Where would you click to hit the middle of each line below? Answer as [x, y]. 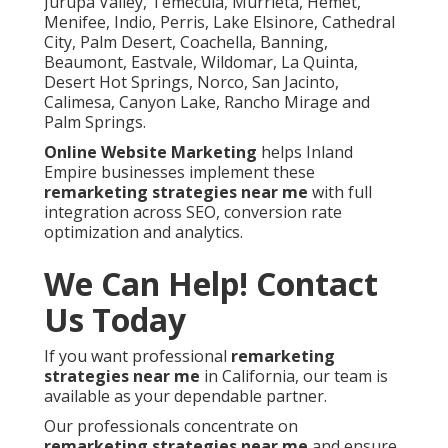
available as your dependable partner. [185, 395]
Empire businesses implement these [179, 171]
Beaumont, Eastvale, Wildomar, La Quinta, [201, 61]
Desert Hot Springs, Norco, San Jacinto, [191, 81]
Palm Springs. [95, 121]
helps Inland [305, 151]
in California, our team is [294, 375]
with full [340, 191]
